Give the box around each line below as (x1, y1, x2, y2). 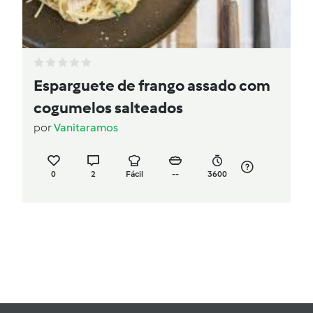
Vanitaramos (54, 121, 118, 135)
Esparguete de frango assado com (34, 76, 270, 96)
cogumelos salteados (34, 99, 183, 118)
